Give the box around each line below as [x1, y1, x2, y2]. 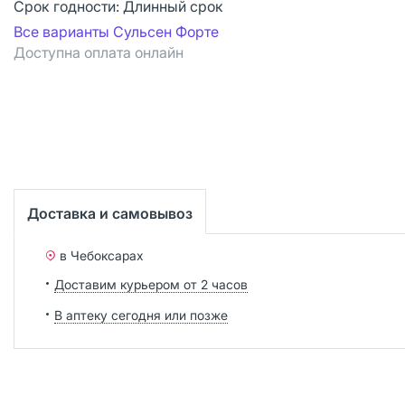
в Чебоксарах [60, 247, 144, 263]
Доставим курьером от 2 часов [54, 276, 248, 292]
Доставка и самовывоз [27, 203, 193, 222]
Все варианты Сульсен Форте [14, 23, 219, 41]
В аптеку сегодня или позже [54, 306, 228, 323]
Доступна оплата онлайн [14, 43, 184, 61]
